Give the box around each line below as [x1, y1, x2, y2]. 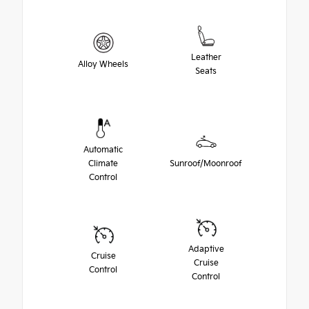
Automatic [83, 144, 123, 155]
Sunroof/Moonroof [170, 158, 242, 169]
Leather [190, 52, 221, 63]
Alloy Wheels [78, 59, 128, 70]
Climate [88, 158, 118, 169]
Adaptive [188, 243, 224, 255]
